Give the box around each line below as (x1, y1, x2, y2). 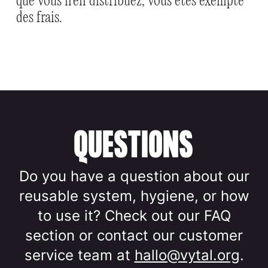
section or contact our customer (25, 227, 243, 245)
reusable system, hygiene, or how (19, 187, 249, 205)
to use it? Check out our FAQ (37, 207, 231, 225)
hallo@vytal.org (134, 246, 240, 264)
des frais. (16, 9, 62, 26)
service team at (24, 246, 135, 264)
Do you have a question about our (19, 167, 249, 185)
